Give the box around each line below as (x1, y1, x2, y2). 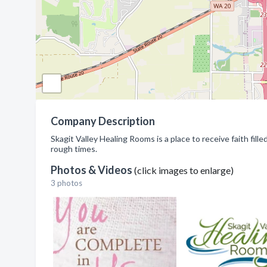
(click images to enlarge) (134, 164, 234, 176)
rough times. (51, 144, 97, 154)
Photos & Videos (51, 163, 134, 176)
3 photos (51, 178, 82, 188)
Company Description (51, 114, 155, 128)
